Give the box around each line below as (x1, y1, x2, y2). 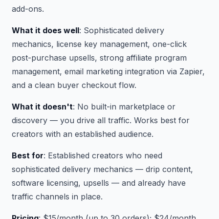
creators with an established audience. (12, 129, 153, 139)
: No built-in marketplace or (73, 102, 175, 111)
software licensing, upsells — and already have (12, 178, 186, 188)
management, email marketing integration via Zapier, (12, 66, 205, 76)
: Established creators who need (44, 151, 162, 160)
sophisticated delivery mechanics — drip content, (12, 164, 193, 174)
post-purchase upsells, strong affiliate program (12, 53, 187, 63)
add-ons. (12, 4, 44, 14)
